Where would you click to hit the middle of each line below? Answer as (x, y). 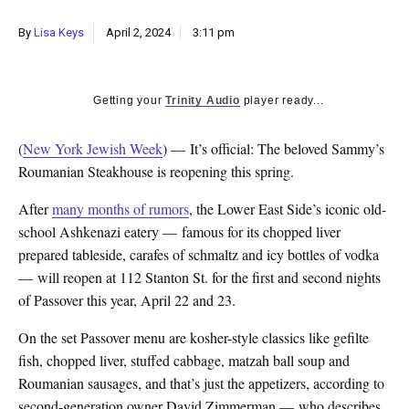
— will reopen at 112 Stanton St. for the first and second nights (199, 278)
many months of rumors (121, 209)
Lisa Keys (59, 33)
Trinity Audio (203, 101)
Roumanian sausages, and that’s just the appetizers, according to (201, 383)
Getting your (130, 101)
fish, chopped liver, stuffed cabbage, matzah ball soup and (184, 361)
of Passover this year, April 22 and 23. (127, 300)
